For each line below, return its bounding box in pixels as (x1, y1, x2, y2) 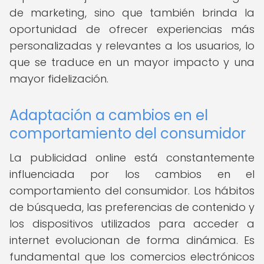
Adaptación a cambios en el (9, 105, 208, 125)
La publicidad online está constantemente (9, 150, 255, 165)
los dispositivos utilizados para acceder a (9, 216, 255, 231)
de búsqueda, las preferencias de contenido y (9, 200, 255, 214)
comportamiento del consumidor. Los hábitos (9, 183, 255, 198)
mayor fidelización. (9, 71, 108, 86)
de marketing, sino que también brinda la (9, 5, 255, 20)
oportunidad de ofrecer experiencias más (9, 22, 255, 37)
